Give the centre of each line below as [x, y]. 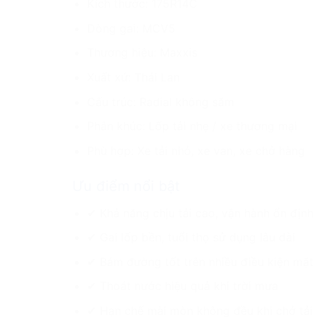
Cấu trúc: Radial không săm [160, 102]
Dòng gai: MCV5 [131, 28]
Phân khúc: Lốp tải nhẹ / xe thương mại [192, 126]
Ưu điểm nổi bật [126, 186]
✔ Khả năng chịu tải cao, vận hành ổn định [200, 213]
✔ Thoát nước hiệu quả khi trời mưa [182, 286]
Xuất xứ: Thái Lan [133, 77]
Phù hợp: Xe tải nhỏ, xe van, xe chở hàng [196, 150]
